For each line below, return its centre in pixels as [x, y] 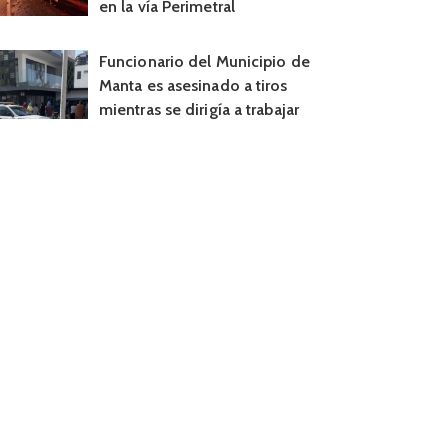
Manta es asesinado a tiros [193, 86]
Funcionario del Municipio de [204, 62]
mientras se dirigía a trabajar [198, 110]
